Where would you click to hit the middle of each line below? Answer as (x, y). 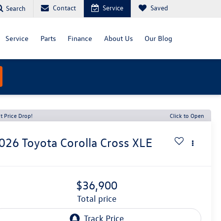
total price (98, 199)
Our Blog (158, 38)
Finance (80, 38)
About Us (118, 38)
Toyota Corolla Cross (76, 143)
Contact (64, 8)
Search (16, 8)
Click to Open (187, 115)
